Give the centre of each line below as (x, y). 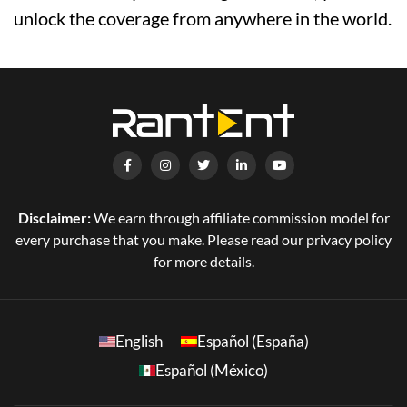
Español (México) (212, 371)
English (139, 342)
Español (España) (253, 342)
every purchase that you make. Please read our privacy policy (203, 240)
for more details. (203, 262)
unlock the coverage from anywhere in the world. (203, 19)
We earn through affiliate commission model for (240, 218)
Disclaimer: (54, 218)
